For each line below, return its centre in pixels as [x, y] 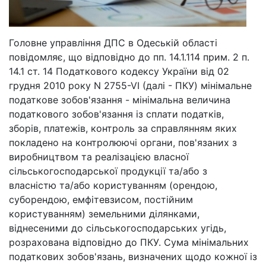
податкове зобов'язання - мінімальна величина [120, 100]
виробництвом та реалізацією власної [99, 157]
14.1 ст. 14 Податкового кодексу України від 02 [119, 72]
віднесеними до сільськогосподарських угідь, [118, 228]
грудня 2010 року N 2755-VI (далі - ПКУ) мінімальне [130, 86]
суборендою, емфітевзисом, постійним [101, 200]
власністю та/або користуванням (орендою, [113, 186]
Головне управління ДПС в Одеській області [113, 43]
